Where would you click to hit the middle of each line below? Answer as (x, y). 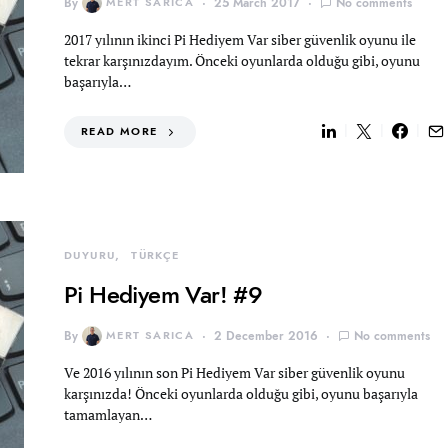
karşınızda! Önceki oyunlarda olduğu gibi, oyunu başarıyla (241, 393)
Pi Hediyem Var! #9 (163, 294)
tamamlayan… (108, 414)
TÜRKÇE (155, 255)
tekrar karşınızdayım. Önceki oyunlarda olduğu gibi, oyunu (242, 60)
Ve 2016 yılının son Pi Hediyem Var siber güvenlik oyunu (234, 372)
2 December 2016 (266, 336)
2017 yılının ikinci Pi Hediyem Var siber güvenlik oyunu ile (240, 39)
